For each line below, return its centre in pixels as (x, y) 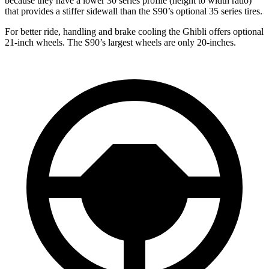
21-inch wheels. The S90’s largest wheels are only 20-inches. (120, 42)
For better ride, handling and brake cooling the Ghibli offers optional (134, 31)
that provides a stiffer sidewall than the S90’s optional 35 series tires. (134, 11)
